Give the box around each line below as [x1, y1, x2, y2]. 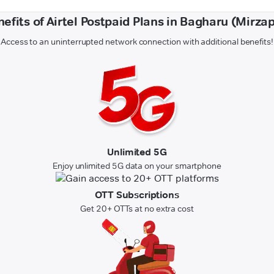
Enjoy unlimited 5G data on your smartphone [52, 160, 222, 172]
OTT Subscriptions [95, 189, 179, 201]
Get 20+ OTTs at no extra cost [80, 203, 194, 215]
